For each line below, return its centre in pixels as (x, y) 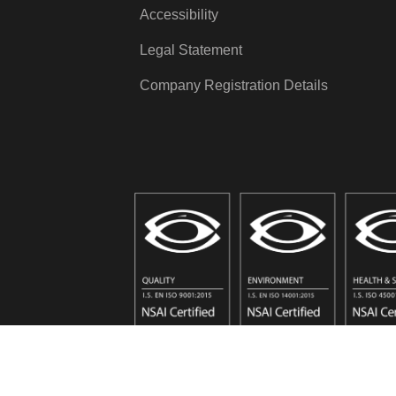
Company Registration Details (234, 85)
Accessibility (179, 14)
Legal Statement (191, 49)
